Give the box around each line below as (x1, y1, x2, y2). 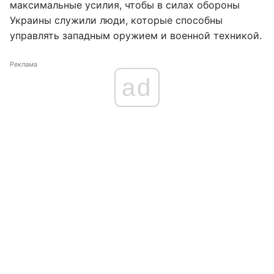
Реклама (10, 60, 37, 68)
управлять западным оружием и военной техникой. (10, 29, 262, 42)
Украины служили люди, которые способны (10, 14, 223, 26)
